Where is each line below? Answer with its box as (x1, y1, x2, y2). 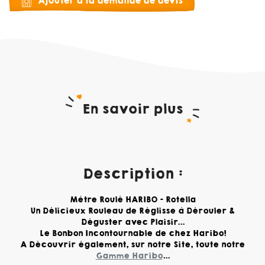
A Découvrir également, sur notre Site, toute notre (20, 239, 245, 251)
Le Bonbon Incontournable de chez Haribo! (39, 228, 226, 240)
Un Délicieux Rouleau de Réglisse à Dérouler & (30, 205, 235, 217)
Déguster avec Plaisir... (80, 216, 185, 228)
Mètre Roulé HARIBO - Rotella (69, 194, 196, 206)
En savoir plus (82, 100, 183, 119)
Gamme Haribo (95, 250, 163, 262)
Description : (82, 164, 183, 184)
